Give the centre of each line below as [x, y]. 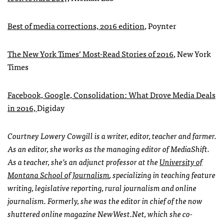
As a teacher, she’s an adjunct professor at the [83, 161]
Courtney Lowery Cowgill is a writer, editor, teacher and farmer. [112, 135]
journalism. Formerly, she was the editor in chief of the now [105, 200]
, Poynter [160, 25]
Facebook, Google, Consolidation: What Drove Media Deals [111, 94]
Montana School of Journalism [58, 174]
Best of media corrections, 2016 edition [76, 25]
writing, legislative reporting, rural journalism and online [102, 187]
